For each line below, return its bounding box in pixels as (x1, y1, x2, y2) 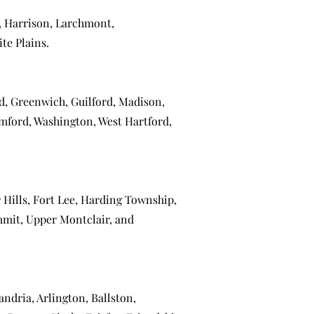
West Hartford (98, 114, 169, 128)
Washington (34, 114, 93, 128)
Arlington (36, 290, 86, 305)
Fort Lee (33, 192, 75, 207)
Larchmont (55, 15, 111, 30)
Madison (118, 94, 162, 109)
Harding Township (81, 192, 174, 207)
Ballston (91, 290, 133, 305)
